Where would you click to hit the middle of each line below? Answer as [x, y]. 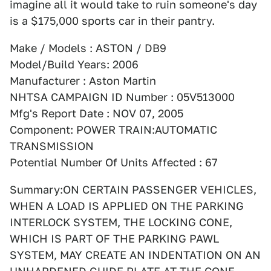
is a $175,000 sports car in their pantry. [112, 21]
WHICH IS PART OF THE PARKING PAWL [114, 239]
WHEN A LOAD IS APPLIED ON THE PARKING [127, 206]
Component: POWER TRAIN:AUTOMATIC [113, 130]
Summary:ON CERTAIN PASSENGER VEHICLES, [133, 190]
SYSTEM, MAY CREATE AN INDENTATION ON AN [135, 255]
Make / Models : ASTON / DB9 [88, 48]
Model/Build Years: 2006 [74, 64]
